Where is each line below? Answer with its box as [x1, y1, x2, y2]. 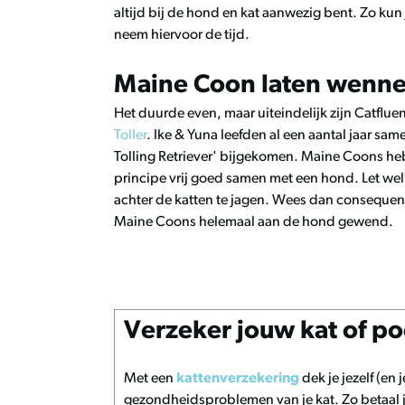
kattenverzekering [176, 372, 299, 386]
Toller [114, 128, 146, 143]
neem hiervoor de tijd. [114, 28, 252, 42]
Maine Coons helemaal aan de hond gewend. [114, 215, 396, 230]
